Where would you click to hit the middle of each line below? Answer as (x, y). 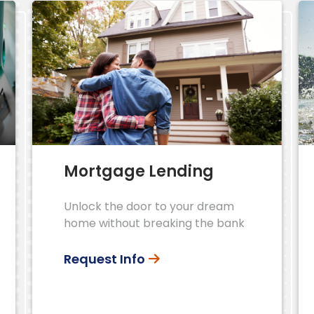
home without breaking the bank (154, 223)
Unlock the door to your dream (149, 206)
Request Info (104, 259)
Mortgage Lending (139, 171)
